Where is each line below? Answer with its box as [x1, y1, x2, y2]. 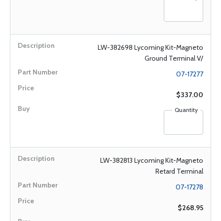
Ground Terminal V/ [145, 54, 203, 63]
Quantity [175, 106, 198, 113]
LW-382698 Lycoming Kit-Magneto [98, 43, 203, 52]
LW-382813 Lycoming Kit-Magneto [100, 156, 203, 165]
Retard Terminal [155, 167, 203, 176]
